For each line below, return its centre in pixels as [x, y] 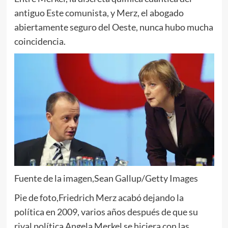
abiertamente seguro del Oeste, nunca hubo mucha [113, 27]
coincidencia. [40, 41]
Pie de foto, [36, 197]
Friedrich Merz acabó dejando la [121, 197]
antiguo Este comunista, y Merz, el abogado [99, 12]
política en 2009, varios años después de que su [106, 211]
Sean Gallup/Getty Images [146, 178]
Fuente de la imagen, [54, 178]
